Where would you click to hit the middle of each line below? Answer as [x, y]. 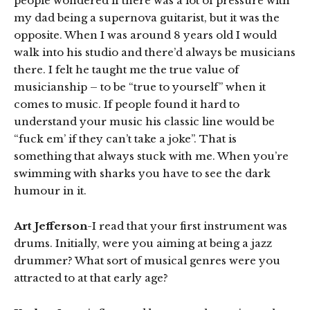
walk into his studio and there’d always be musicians [155, 52]
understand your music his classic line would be [144, 121]
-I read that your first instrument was [187, 226]
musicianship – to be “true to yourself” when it [140, 86]
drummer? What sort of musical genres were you [147, 260]
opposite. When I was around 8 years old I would [145, 35]
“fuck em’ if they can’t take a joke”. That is [125, 138]
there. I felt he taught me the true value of [126, 69]
